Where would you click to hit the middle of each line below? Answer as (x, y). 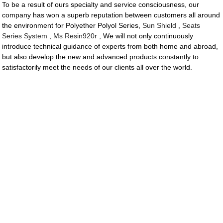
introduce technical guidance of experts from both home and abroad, (110, 47)
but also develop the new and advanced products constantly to (101, 57)
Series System (25, 36)
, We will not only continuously (145, 36)
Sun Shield (160, 26)
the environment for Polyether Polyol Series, (72, 26)
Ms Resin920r (75, 36)
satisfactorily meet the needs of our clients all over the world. (97, 67)
